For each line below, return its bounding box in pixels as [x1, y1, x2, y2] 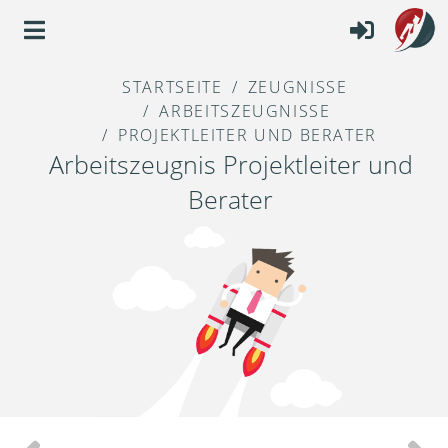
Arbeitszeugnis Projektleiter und [48, 147, 413, 182]
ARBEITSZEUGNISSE [159, 100, 331, 123]
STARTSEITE [122, 76, 223, 99]
